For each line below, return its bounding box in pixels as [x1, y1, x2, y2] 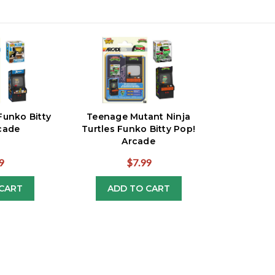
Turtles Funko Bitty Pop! [82, 123, 195, 135]
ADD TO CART [107, 183, 170, 195]
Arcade [122, 136, 155, 147]
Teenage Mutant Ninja [87, 111, 190, 123]
